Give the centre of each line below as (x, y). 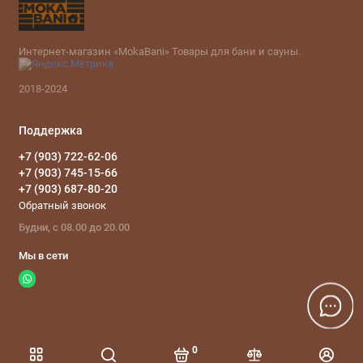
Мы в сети (43, 255)
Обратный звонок (62, 205)
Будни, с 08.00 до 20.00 (74, 227)
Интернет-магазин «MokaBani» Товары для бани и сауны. (159, 51)
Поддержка (50, 131)
